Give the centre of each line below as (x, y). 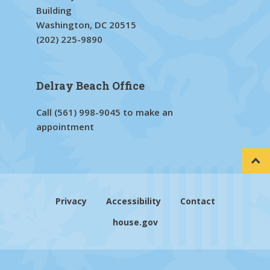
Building (54, 10)
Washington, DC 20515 (86, 24)
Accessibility (133, 201)
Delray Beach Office (90, 85)
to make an (147, 112)
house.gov (135, 222)
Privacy (71, 201)
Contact (197, 201)
